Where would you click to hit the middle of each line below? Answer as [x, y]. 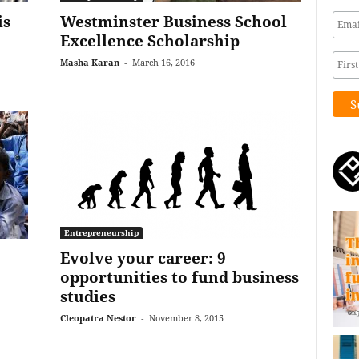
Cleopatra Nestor [98, 318]
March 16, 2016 [163, 62]
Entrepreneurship [101, 232]
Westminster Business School [173, 22]
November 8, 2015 [186, 318]
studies [87, 296]
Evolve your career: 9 [143, 258]
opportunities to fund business [179, 277]
